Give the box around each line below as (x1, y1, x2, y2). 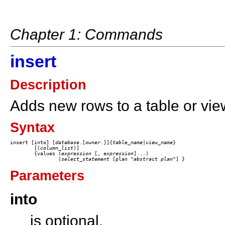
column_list (40, 145, 73, 151)
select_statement (61, 156, 109, 162)
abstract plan (134, 156, 173, 162)
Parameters (10, 168, 84, 184)
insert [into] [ (10, 140, 55, 146)
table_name (113, 140, 143, 146)
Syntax (10, 120, 55, 136)
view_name (146, 140, 173, 146)
